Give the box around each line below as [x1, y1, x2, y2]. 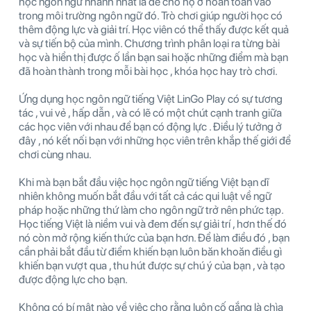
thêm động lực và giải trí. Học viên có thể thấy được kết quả [19, 22, 289, 36]
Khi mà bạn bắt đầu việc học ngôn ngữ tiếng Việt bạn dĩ [19, 175, 269, 189]
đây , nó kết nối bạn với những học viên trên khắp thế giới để [19, 133, 291, 147]
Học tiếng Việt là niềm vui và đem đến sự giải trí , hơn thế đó [19, 217, 287, 230]
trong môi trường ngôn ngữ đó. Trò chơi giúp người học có [19, 8, 283, 22]
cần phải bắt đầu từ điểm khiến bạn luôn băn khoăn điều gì [19, 244, 282, 258]
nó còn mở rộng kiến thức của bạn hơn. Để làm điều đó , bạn [19, 230, 289, 244]
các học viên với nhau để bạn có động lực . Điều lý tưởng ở [19, 119, 282, 133]
